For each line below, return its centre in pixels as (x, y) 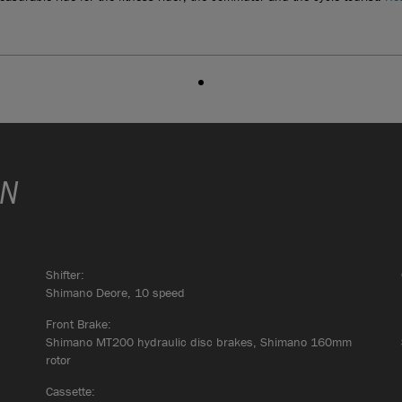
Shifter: (65, 274)
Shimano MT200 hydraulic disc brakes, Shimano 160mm (198, 341)
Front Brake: (78, 323)
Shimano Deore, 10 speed (115, 292)
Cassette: (70, 391)
